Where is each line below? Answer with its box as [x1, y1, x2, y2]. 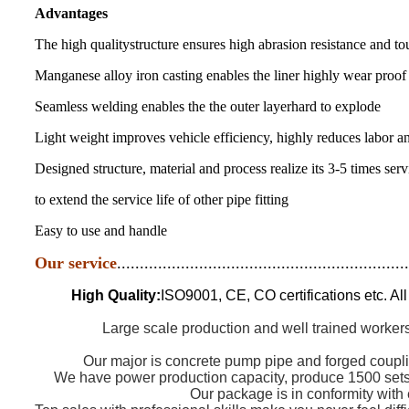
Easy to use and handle [35, 222, 167, 238]
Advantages [35, 5, 108, 21]
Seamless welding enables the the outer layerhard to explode [35, 98, 381, 114]
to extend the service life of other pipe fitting [35, 191, 288, 207]
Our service [35, 253, 117, 272]
